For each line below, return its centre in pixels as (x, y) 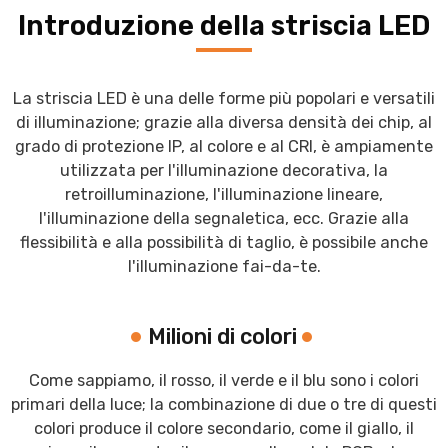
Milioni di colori (222, 337)
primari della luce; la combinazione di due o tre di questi (224, 405)
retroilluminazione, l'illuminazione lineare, (224, 194)
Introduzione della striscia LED (224, 25)
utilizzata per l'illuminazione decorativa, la (224, 170)
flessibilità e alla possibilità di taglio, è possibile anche (224, 242)
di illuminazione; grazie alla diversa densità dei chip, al (224, 122)
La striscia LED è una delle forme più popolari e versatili (224, 98)
